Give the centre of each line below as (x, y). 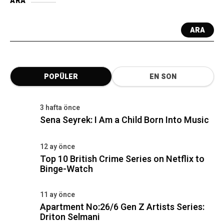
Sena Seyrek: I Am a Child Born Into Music (124, 120)
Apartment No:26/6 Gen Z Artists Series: (122, 207)
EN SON (163, 77)
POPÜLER (61, 77)
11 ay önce (57, 195)
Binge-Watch (66, 169)
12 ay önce (57, 147)
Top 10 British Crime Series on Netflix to (122, 159)
